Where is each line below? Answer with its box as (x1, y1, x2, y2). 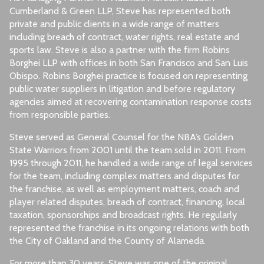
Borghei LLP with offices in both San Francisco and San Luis (9, 57, 248, 69)
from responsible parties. (9, 109, 110, 121)
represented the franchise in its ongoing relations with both (9, 222, 249, 234)
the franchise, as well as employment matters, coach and (9, 183, 239, 195)
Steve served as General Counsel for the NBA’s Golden (9, 131, 233, 143)
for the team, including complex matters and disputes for (9, 170, 240, 182)
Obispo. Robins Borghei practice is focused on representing (9, 70, 247, 82)
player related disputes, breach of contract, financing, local (9, 196, 245, 208)
